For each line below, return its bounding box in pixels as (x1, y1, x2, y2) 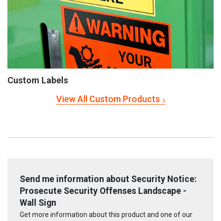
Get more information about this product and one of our (20, 211, 192, 219)
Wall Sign (20, 197, 56, 208)
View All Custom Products (56, 93, 160, 104)
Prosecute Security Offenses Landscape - (20, 185, 186, 196)
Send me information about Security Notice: (20, 174, 197, 184)
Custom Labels (7, 74, 68, 85)
